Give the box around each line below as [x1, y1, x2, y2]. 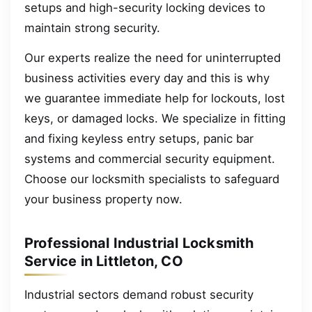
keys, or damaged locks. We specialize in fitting [24, 111, 286, 125]
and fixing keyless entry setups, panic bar [24, 131, 253, 146]
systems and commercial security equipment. [24, 151, 275, 166]
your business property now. [24, 192, 182, 206]
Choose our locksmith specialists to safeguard [24, 171, 279, 186]
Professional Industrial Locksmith [24, 235, 254, 252]
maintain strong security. [24, 20, 160, 35]
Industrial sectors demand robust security [24, 287, 253, 302]
